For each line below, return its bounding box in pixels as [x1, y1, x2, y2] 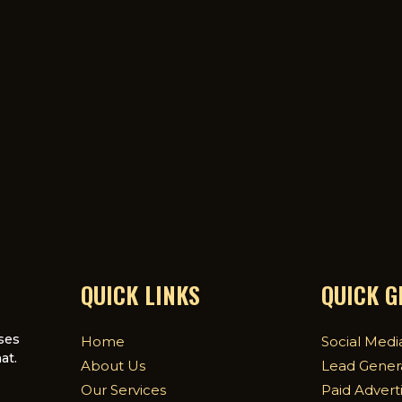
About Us [80, 357, 145, 375]
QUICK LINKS [80, 277, 200, 312]
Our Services [80, 381, 166, 399]
